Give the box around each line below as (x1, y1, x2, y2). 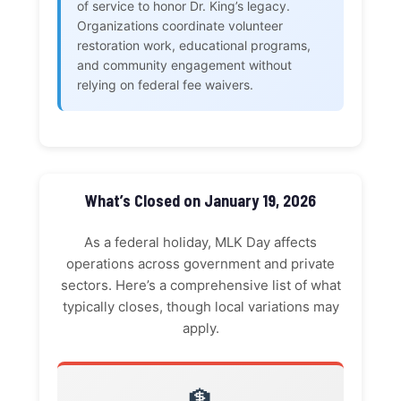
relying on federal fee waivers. (77, 77, 253, 93)
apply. (182, 320, 219, 337)
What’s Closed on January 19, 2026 (85, 191, 316, 211)
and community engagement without (77, 57, 292, 73)
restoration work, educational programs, (77, 38, 311, 54)
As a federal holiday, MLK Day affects (84, 234, 317, 252)
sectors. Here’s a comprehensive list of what (60, 277, 341, 294)
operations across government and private (66, 255, 335, 273)
